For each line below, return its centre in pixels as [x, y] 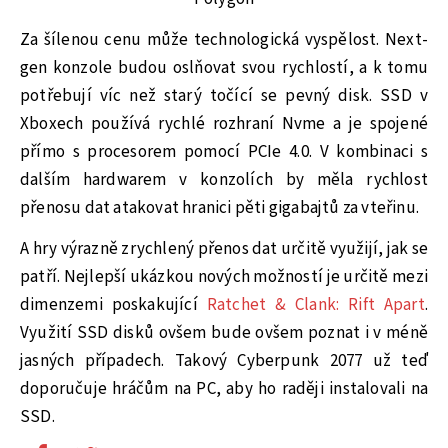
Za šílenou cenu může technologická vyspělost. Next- [224, 40]
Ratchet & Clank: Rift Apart [315, 304]
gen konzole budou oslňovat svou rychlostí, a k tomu [224, 68]
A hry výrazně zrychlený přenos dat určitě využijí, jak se [224, 248]
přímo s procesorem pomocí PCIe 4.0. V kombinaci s [224, 152]
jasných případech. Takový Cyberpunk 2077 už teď [224, 360]
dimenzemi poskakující [113, 304]
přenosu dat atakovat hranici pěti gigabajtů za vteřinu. [220, 208]
